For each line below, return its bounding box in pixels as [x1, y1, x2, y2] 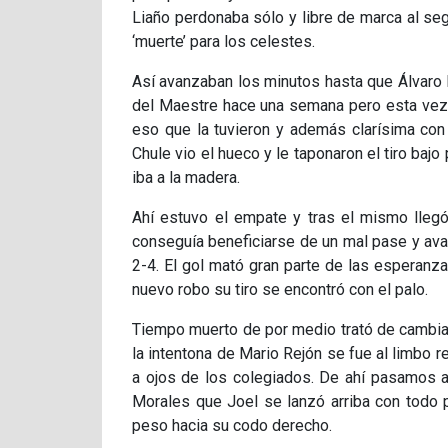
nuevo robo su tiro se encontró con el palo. [132, 280, 428, 300]
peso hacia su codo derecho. [132, 416, 332, 436]
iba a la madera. [132, 168, 240, 188]
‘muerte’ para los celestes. [132, 32, 315, 52]
